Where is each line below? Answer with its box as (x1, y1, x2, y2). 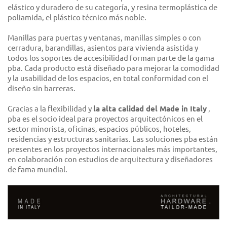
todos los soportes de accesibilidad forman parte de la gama (8, 54, 214, 63)
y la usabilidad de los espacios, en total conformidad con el (8, 74, 208, 83)
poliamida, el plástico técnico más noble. (8, 13, 146, 22)
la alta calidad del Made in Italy (93, 104, 207, 113)
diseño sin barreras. (8, 84, 75, 93)
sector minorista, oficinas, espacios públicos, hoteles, (8, 125, 191, 134)
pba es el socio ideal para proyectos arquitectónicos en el (8, 115, 203, 124)
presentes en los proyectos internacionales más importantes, (8, 145, 217, 154)
